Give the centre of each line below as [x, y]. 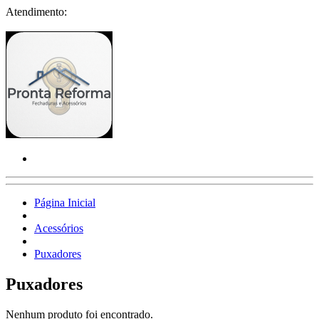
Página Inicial [65, 203]
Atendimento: [36, 12]
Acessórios [59, 228]
